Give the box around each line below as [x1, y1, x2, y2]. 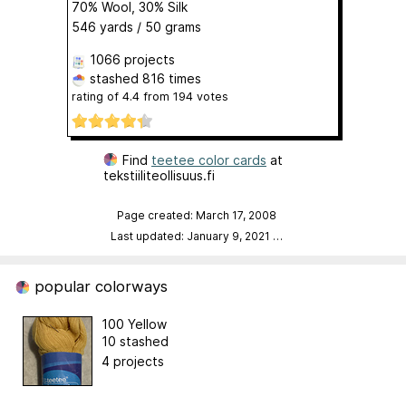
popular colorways [29, 276, 168, 295]
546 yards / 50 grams [72, 19, 201, 35]
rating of [72, 90, 122, 104]
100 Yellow [101, 315, 167, 332]
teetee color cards [151, 151, 266, 168]
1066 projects [90, 52, 175, 68]
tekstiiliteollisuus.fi [103, 167, 215, 183]
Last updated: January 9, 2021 [111, 228, 273, 243]
